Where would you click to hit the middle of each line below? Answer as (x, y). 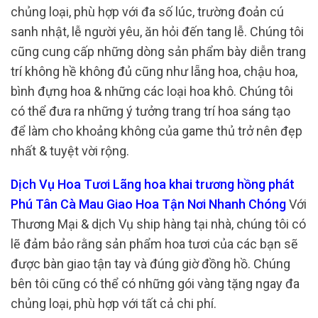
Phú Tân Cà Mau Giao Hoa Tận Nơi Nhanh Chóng (148, 204)
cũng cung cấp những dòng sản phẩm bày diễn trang (158, 51)
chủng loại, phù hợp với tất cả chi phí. (114, 303)
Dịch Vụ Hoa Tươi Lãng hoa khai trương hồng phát (153, 184)
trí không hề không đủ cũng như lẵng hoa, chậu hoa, (154, 71)
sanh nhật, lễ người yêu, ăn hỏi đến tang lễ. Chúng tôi (157, 31)
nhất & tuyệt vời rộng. (71, 150)
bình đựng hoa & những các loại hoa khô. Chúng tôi (152, 91)
